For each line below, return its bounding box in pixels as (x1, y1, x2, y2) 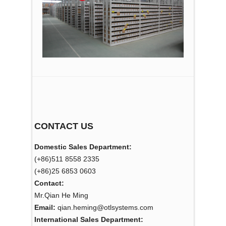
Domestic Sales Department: (34, 143, 132, 151)
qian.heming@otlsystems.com (55, 203, 153, 212)
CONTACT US (34, 121, 93, 132)
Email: (34, 203, 55, 212)
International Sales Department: (34, 215, 143, 224)
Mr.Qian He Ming (34, 191, 88, 200)
